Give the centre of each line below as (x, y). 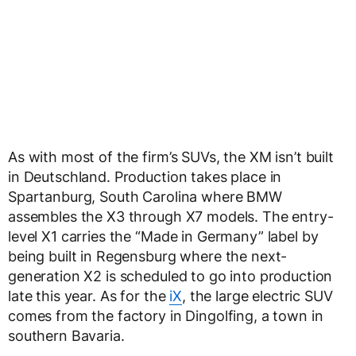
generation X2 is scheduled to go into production (170, 277)
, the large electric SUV (257, 296)
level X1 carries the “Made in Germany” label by (163, 237)
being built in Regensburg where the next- (148, 257)
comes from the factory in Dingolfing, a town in (166, 316)
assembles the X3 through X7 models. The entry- (171, 217)
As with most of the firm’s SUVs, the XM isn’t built (171, 157)
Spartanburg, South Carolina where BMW (145, 197)
